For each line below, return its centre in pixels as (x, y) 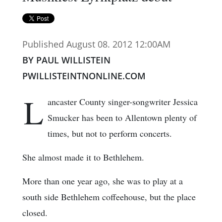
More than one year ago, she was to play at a (103, 181)
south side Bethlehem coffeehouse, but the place (109, 197)
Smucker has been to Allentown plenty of (122, 118)
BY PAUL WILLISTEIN (66, 60)
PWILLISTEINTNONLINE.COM (84, 76)
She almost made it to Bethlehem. (83, 157)
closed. (35, 213)
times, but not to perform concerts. (110, 134)
